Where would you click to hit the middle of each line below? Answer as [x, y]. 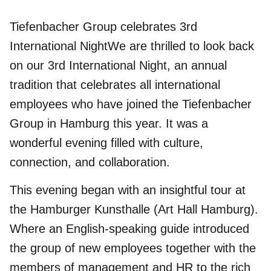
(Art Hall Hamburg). [204, 210]
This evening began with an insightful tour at [128, 190]
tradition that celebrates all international [115, 85]
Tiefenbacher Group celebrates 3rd [103, 27]
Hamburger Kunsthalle [90, 210]
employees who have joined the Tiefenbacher [131, 104]
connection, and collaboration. [90, 162]
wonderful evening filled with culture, [106, 143]
